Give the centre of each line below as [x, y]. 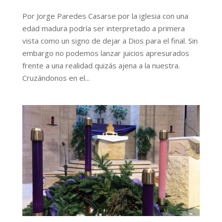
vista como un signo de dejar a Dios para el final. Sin [110, 40]
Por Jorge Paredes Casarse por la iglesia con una [105, 16]
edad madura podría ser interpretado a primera [103, 28]
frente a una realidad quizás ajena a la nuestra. [101, 65]
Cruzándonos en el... [56, 78]
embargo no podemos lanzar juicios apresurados [106, 53]
